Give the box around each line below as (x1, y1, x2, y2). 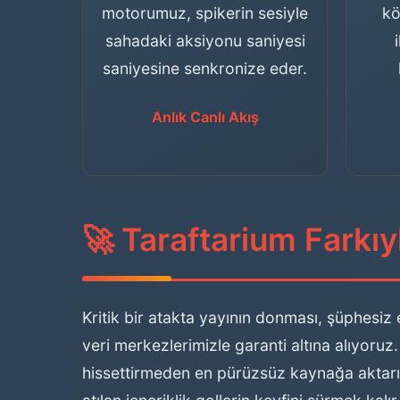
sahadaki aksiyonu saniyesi (104, 31, 305, 50)
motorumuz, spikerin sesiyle (102, 4, 308, 22)
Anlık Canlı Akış (151, 108, 259, 126)
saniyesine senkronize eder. (103, 59, 307, 78)
